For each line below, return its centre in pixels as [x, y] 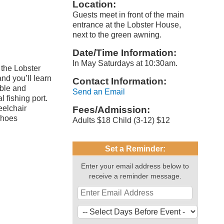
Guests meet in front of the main [128, 15]
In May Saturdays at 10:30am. [125, 63]
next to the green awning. [117, 35]
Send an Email [98, 92]
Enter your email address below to [135, 166]
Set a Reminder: [135, 149]
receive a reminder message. [135, 176]
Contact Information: [119, 81]
